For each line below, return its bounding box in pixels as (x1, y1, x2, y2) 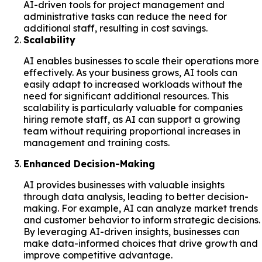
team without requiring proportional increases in (23, 125, 240, 137)
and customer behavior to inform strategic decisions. (23, 213, 260, 226)
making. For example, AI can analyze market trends (23, 202, 258, 214)
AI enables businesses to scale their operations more (23, 54, 259, 67)
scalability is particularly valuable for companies (23, 101, 243, 113)
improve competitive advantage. (23, 249, 173, 261)
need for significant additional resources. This (23, 89, 229, 102)
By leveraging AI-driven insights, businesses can (23, 225, 240, 237)
